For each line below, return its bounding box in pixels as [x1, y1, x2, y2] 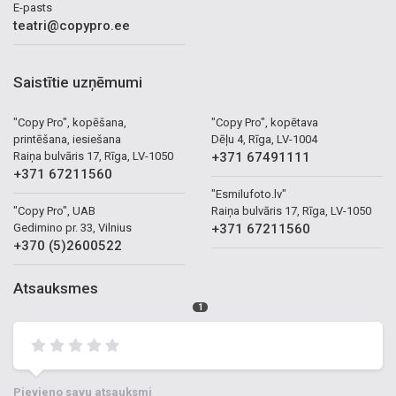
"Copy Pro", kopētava [211, 116, 318, 129]
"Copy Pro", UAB [13, 204, 95, 217]
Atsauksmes [13, 279, 98, 297]
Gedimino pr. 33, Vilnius [13, 221, 132, 234]
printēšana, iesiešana [13, 133, 121, 146]
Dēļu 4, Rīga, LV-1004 [211, 133, 317, 146]
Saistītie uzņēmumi [13, 73, 142, 91]
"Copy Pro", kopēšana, [13, 116, 126, 129]
